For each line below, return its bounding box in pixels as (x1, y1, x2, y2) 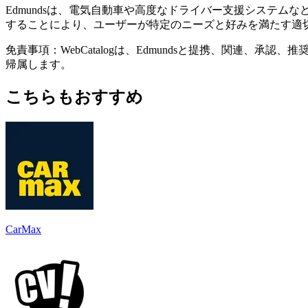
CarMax (5, 223, 41, 235)
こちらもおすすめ (5, 87, 143, 106)
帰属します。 (5, 58, 71, 70)
